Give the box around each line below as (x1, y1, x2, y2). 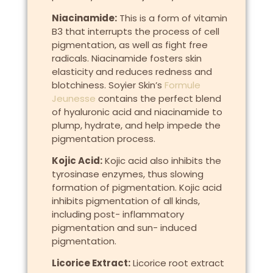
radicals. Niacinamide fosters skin (51, 51, 202, 65)
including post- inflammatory (51, 207, 184, 221)
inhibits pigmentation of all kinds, (51, 194, 200, 207)
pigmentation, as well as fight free (51, 38, 208, 51)
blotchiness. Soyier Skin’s (51, 78, 165, 91)
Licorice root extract (130, 257, 224, 270)
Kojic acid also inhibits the (102, 154, 221, 167)
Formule (164, 78, 200, 91)
